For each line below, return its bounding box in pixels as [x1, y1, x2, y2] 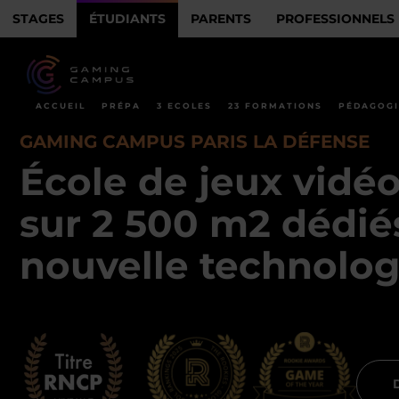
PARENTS [191, 10, 251, 27]
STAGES [12, 10, 64, 27]
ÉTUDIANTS [89, 10, 166, 27]
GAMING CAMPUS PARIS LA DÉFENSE [20, 131, 370, 152]
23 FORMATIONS [228, 101, 322, 110]
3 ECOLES [157, 101, 212, 110]
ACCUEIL [36, 101, 85, 110]
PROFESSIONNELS [276, 10, 395, 27]
